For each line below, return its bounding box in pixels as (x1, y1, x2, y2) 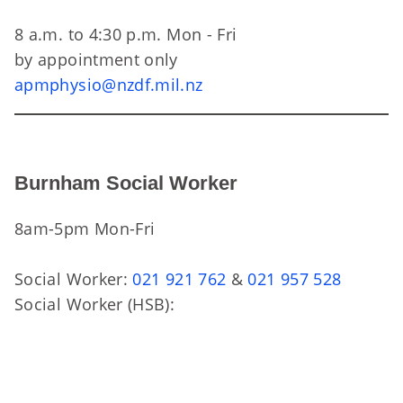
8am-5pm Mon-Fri (14, 218, 156, 239)
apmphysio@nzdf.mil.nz (14, 74, 203, 95)
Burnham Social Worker (14, 172, 237, 194)
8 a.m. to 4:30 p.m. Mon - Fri (14, 23, 242, 45)
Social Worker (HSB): (14, 293, 175, 315)
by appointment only (14, 49, 178, 70)
